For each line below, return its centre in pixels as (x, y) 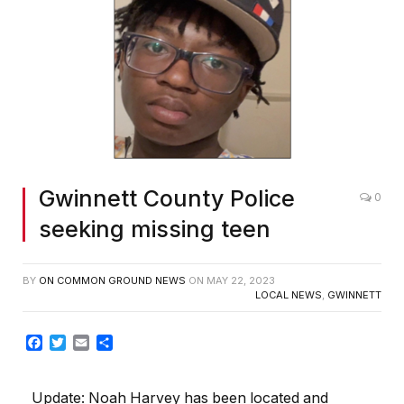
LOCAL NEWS (289, 294)
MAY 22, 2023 (241, 280)
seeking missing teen (155, 229)
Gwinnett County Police (167, 198)
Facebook (77, 342)
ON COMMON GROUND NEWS (112, 280)
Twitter (89, 342)
